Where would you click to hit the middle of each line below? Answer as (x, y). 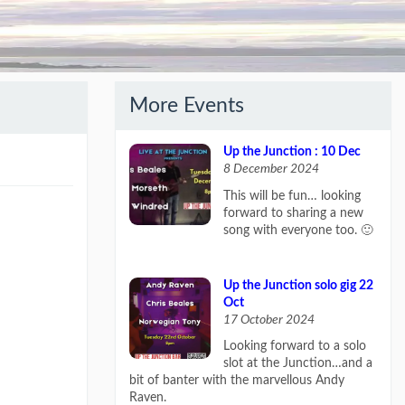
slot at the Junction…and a (297, 364)
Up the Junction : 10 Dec (292, 152)
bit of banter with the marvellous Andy (237, 381)
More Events (187, 106)
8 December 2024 (271, 169)
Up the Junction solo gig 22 (298, 285)
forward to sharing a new (293, 213)
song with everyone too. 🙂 (298, 230)
